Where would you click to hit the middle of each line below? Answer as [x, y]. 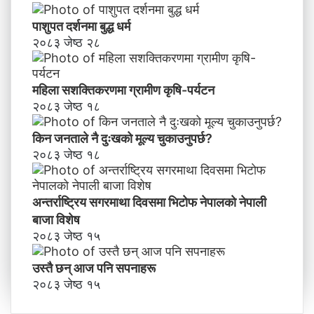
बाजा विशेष [56, 220]
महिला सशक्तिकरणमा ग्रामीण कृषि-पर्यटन [123, 90]
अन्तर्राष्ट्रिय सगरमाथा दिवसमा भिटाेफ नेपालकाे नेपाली [149, 203]
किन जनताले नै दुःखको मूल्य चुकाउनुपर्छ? [122, 139]
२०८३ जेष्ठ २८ [66, 43]
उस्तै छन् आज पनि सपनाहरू [94, 268]
